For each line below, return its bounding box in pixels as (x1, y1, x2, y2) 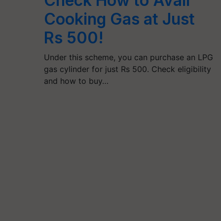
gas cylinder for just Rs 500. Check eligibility (43, 64, 211, 74)
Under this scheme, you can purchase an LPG (43, 52, 213, 62)
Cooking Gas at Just (43, 9, 195, 29)
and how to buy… (43, 76, 109, 86)
